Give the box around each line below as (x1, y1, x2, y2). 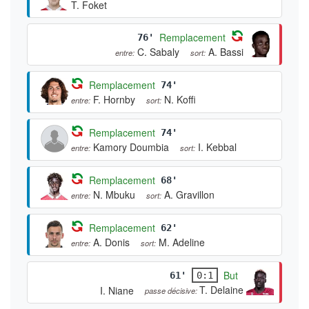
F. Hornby (93, 92, 135, 106)
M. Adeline (159, 235, 205, 249)
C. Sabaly (137, 44, 179, 59)
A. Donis (93, 235, 130, 249)
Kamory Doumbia (93, 139, 169, 154)
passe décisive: (145, 284, 199, 296)
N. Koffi (164, 92, 196, 106)
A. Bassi (208, 44, 243, 59)
